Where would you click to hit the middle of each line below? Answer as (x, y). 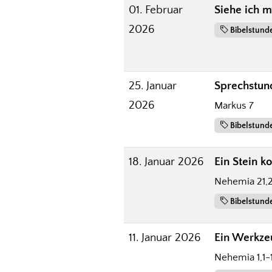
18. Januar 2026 (166, 161)
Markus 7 (234, 105)
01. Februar (156, 10)
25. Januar (153, 86)
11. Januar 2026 (165, 237)
